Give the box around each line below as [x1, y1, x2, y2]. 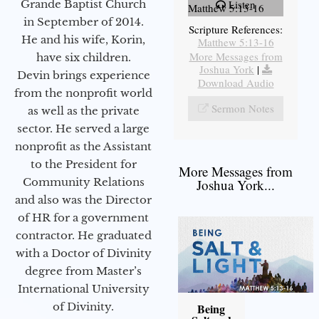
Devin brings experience [16, 68, 150, 82]
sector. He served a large [17, 121, 150, 135]
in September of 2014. [23, 14, 144, 28]
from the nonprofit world [14, 85, 152, 100]
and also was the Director [15, 192, 152, 206]
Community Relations [22, 174, 145, 189]
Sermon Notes [211, 100, 274, 115]
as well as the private [27, 103, 140, 117]
